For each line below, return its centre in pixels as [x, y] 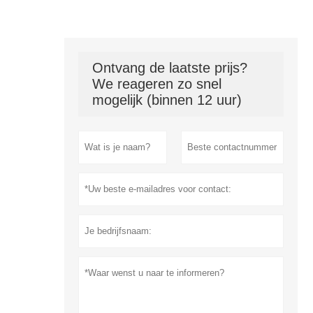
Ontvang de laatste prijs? [169, 68]
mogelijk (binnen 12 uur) [167, 100]
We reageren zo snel [156, 84]
